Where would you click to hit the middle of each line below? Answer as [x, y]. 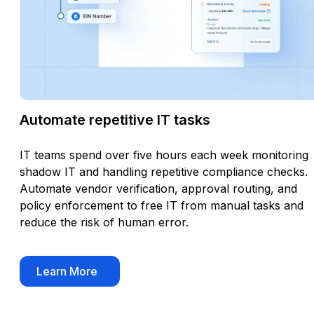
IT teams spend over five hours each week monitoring [164, 155]
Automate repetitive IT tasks [115, 120]
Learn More [67, 272]
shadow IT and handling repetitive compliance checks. [164, 172]
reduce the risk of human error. [104, 223]
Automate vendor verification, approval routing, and [158, 189]
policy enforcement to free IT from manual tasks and [162, 206]
